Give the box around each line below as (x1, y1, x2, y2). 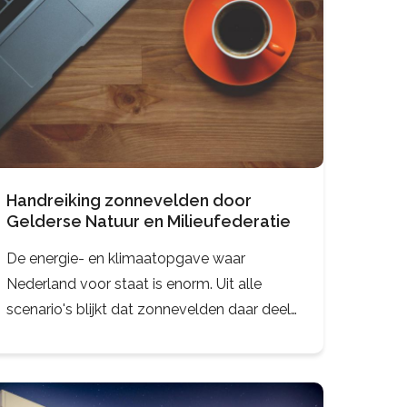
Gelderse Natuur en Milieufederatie (5, 211, 291, 231)
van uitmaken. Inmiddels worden (5, 325, 223, 343)
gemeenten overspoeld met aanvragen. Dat (5, 351, 300, 369)
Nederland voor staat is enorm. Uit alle (5, 274, 262, 293)
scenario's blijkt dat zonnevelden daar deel (5, 300, 291, 318)
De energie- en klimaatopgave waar (5, 249, 245, 267)
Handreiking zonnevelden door (5, 190, 252, 210)
